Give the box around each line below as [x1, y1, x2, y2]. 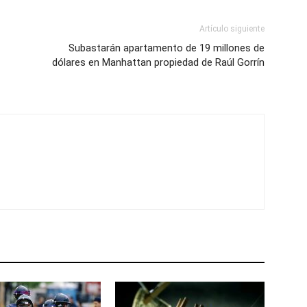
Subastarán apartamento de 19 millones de [69, 42, 265, 54]
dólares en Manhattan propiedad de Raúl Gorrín [52, 56, 265, 69]
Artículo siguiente [199, 24, 265, 34]
